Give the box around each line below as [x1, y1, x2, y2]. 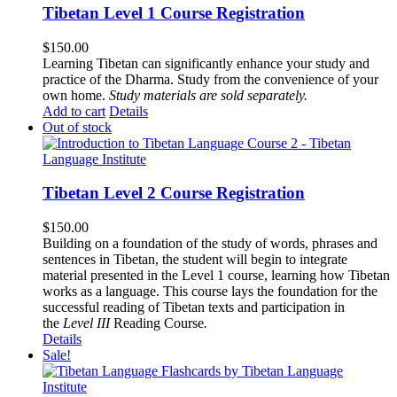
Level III [59, 315, 110, 331]
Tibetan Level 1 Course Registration [43, 4, 305, 22]
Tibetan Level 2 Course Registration [43, 183, 305, 203]
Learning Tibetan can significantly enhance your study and [43, 55, 370, 71]
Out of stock [43, 119, 112, 135]
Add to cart [43, 103, 105, 119]
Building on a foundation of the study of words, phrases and [43, 236, 378, 252]
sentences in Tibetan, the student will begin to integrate [43, 252, 347, 268]
